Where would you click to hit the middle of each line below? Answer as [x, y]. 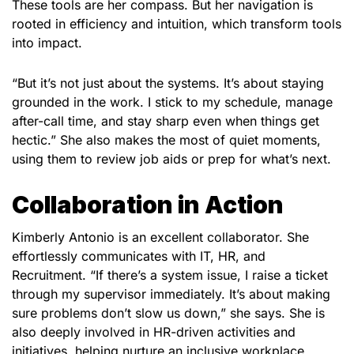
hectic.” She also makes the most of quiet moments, [166, 139]
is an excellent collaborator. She [214, 237]
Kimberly [40, 237]
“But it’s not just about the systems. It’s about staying [168, 83]
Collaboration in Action [148, 204]
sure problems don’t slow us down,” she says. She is [168, 313]
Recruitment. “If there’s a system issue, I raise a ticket [170, 275]
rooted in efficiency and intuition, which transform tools [177, 23]
